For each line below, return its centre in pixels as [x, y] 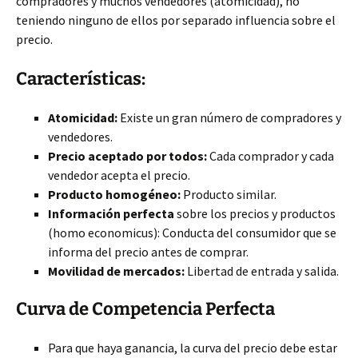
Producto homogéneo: [114, 194]
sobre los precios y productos [255, 213]
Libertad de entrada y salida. [262, 271]
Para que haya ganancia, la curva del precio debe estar [193, 348]
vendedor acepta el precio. [119, 175]
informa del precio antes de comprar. [148, 252]
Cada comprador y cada [270, 156]
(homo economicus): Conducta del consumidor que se [192, 233]
